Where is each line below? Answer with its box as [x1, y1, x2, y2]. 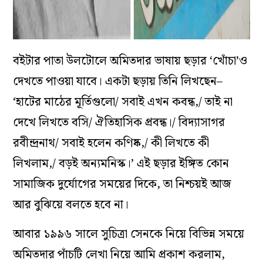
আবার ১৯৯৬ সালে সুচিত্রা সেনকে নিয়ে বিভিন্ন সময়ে [13, 225, 245, 244]
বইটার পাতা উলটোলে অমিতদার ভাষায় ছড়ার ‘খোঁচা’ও [13, 52, 248, 71]
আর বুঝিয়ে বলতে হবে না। [13, 195, 129, 215]
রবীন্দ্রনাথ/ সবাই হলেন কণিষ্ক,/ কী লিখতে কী [13, 134, 210, 153]
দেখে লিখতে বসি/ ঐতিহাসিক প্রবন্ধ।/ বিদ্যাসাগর [13, 113, 225, 133]
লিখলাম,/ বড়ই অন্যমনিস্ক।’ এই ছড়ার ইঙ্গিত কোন [13, 154, 230, 174]
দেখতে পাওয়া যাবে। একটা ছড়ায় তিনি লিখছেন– [13, 72, 223, 92]
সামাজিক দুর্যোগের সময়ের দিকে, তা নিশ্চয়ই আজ [13, 175, 232, 194]
